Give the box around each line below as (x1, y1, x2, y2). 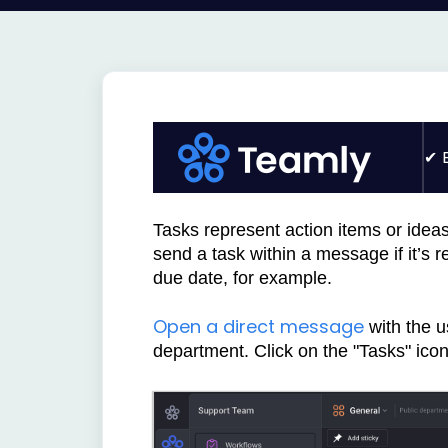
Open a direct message (153, 314, 364, 339)
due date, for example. (153, 268, 342, 288)
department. (153, 341, 254, 361)
